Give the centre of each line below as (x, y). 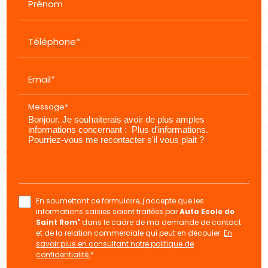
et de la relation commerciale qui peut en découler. (130, 233)
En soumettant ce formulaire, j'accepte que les (120, 200)
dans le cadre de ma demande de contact (161, 222)
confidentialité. (63, 254)
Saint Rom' (58, 222)
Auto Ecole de (207, 211)
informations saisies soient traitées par (108, 211)
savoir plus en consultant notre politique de (115, 243)
